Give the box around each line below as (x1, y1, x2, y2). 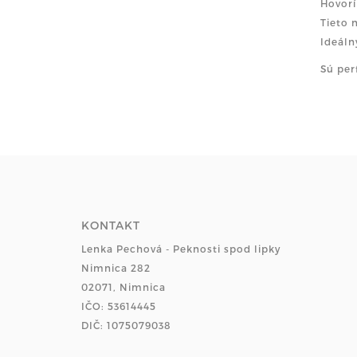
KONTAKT (81, 218, 140, 232)
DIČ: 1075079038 (81, 319, 171, 331)
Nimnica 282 (81, 261, 151, 273)
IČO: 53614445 (81, 300, 156, 312)
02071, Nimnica (81, 280, 166, 292)
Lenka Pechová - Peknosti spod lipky (81, 242, 280, 254)
